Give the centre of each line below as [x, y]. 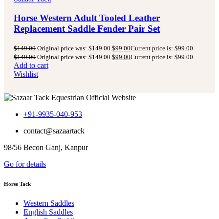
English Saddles [48, 212]
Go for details [25, 164]
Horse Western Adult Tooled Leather [87, 18]
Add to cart [31, 65]
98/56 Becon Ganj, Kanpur [46, 147]
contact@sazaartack [54, 131]
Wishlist [26, 74]
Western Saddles [49, 203]
